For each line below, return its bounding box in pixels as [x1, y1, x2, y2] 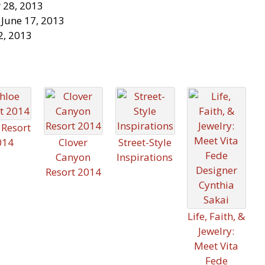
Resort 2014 [45, 165, 101, 179]
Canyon [56, 150, 91, 164]
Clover [59, 135, 88, 149]
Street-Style [118, 135, 172, 149]
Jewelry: [198, 224, 234, 238]
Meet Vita [194, 239, 238, 253]
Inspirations [117, 150, 173, 164]
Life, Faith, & [188, 209, 245, 223]
